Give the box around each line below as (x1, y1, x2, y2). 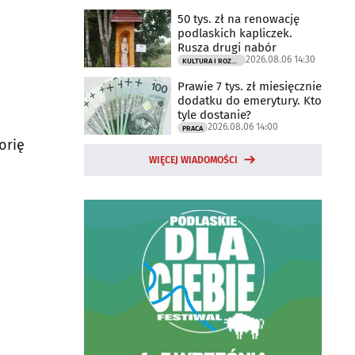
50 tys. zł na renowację (177, 11, 300, 26)
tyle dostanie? (177, 107, 251, 122)
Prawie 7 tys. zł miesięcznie (177, 78, 322, 94)
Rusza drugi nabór (177, 40, 277, 55)
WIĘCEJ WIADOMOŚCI (149, 155, 238, 166)
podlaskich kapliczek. (177, 25, 292, 40)
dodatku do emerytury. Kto (177, 93, 322, 108)
